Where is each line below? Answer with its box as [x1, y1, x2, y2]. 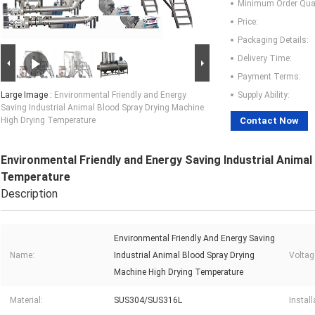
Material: [10, 295, 43, 306]
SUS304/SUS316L [114, 295, 182, 306]
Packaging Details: [238, 35, 309, 46]
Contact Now [240, 115, 299, 127]
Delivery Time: [238, 53, 292, 64]
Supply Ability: [238, 90, 290, 101]
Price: [238, 17, 258, 27]
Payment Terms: [238, 72, 301, 82]
